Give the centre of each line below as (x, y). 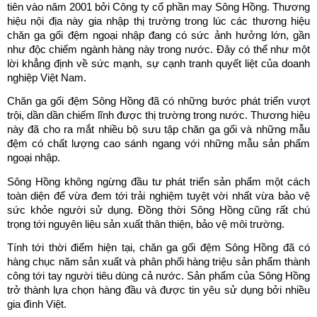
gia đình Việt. (37, 305)
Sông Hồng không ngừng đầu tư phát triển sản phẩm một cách (158, 181)
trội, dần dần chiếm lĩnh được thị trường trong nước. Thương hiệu (158, 116)
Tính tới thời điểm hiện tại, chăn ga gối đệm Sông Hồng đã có (158, 248)
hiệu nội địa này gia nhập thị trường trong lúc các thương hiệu (158, 22)
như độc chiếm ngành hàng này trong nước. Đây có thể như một (158, 50)
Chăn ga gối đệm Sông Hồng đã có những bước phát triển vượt (158, 102)
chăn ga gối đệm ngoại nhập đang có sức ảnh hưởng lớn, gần (158, 36)
